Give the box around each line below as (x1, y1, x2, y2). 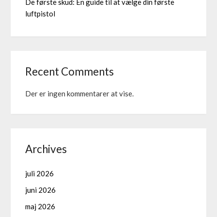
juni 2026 (25, 185, 56, 194)
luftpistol (25, 9, 56, 18)
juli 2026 (25, 169, 54, 178)
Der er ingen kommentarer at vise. (25, 89, 134, 98)
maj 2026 (25, 201, 56, 211)
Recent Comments (25, 64, 114, 78)
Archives (25, 142, 67, 155)
